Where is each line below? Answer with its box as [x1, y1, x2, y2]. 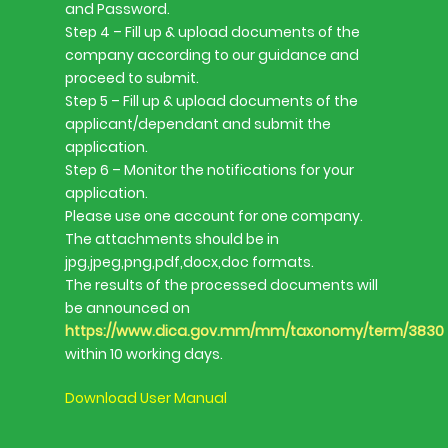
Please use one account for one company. [65, 206, 363, 226]
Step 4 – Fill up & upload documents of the [65, 22, 360, 42]
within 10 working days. [65, 344, 223, 364]
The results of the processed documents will [65, 275, 378, 295]
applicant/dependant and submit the [65, 114, 331, 134]
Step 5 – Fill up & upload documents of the [65, 91, 358, 111]
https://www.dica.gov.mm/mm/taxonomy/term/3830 [65, 321, 444, 341]
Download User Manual [65, 388, 227, 408]
